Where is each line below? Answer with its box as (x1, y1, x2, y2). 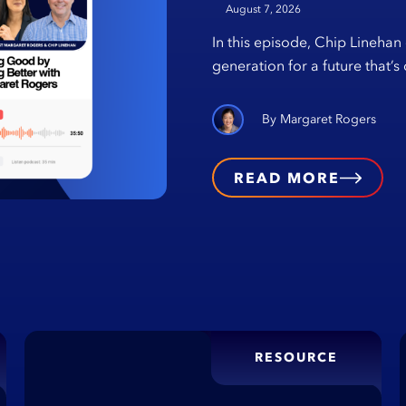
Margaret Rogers (280, 111, 376, 128)
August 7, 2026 (226, 3, 301, 16)
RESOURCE (254, 350, 338, 366)
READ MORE (234, 169, 340, 188)
